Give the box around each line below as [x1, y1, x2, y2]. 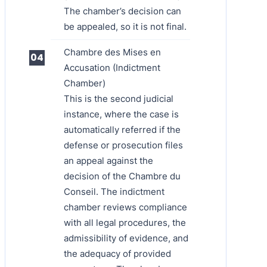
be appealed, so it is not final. [64, 20, 187, 32]
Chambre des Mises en [64, 46, 161, 58]
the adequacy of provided [64, 247, 171, 259]
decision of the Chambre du [64, 170, 181, 182]
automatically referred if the [64, 123, 181, 135]
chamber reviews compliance [64, 201, 187, 213]
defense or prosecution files [64, 139, 183, 151]
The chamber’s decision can [64, 5, 181, 17]
